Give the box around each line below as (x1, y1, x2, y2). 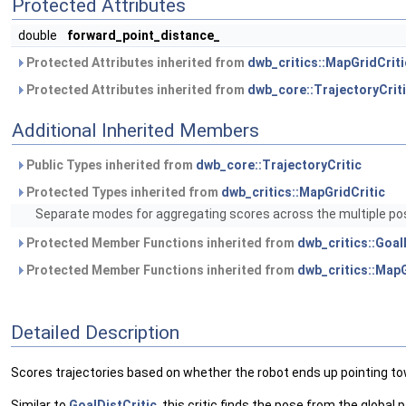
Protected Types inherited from (24, 185, 221, 199)
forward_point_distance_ (67, 28, 220, 43)
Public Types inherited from (24, 158, 196, 172)
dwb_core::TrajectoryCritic (196, 158, 362, 172)
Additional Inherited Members (12, 120, 259, 141)
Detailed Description (11, 321, 179, 343)
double (18, 28, 60, 43)
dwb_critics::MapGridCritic (221, 185, 385, 199)
